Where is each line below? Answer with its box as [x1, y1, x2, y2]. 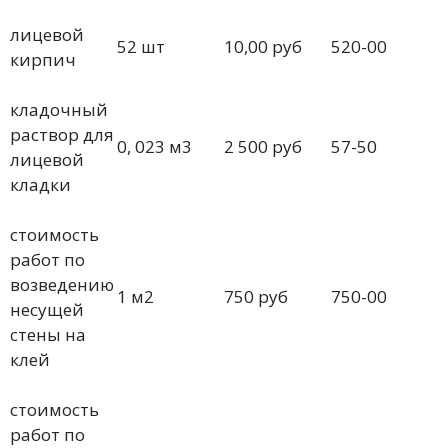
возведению [10, 273, 114, 296]
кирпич [10, 48, 76, 71]
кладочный [10, 98, 108, 121]
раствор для [10, 123, 114, 146]
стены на [10, 323, 86, 346]
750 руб [224, 285, 288, 308]
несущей [10, 298, 84, 321]
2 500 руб [224, 135, 302, 158]
